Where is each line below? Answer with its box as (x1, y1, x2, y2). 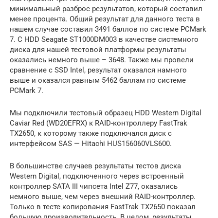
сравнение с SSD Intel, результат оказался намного (10, 66, 187, 75)
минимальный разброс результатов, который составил (10, 4, 202, 14)
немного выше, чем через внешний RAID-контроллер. (10, 192, 196, 201)
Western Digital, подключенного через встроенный (10, 172, 184, 181)
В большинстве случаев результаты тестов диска (10, 162, 181, 171)
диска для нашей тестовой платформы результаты (10, 45, 186, 54)
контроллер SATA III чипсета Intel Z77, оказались (10, 182, 178, 191)
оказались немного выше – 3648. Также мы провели (10, 55, 194, 65)
